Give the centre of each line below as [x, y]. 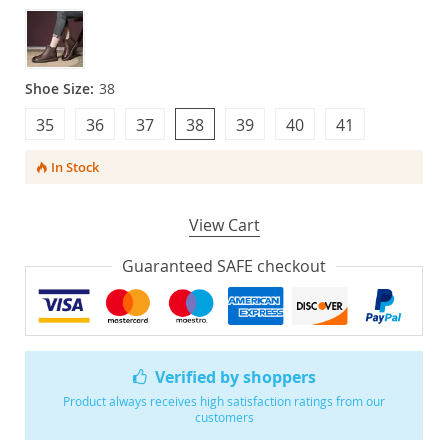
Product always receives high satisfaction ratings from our [224, 400]
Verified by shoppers [236, 376]
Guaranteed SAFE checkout [224, 266]
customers [224, 416]
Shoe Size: [59, 88]
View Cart [224, 225]
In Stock [74, 167]
